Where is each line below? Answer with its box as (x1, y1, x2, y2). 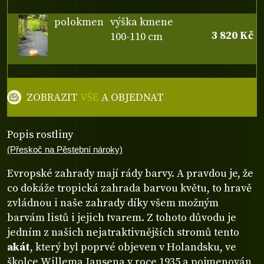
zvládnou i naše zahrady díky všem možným (7, 196, 219, 210)
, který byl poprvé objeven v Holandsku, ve (30, 240, 236, 254)
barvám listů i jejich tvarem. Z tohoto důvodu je (7, 210, 236, 225)
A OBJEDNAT (99, 90, 164, 104)
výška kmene (110, 15, 174, 29)
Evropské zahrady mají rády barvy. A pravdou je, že (7, 166, 253, 180)
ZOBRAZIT (27, 90, 81, 104)
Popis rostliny (7, 128, 73, 142)
